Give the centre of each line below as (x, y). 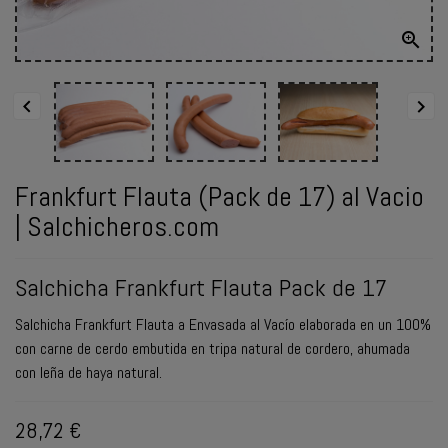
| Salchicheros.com (117, 226)
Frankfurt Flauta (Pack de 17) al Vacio (219, 196)
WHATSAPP (47, 67)
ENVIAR (35, 47)
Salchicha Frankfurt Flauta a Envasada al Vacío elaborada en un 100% (223, 324)
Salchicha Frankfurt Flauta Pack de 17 (201, 287)
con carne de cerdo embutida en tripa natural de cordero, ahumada (212, 348)
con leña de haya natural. (88, 372)
